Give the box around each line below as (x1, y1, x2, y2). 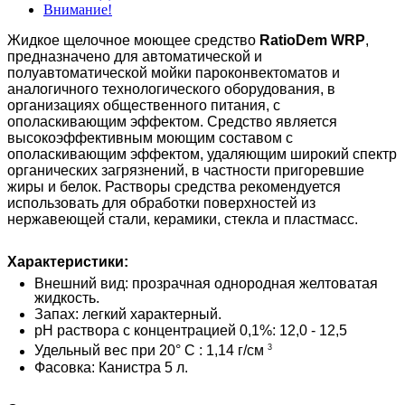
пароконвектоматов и (192, 65, 340, 81)
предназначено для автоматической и (7, 49, 262, 65)
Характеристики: (7, 254, 128, 270)
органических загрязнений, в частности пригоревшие (7, 163, 364, 179)
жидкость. (34, 290, 99, 306)
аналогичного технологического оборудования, (7, 81, 324, 98)
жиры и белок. (7, 179, 105, 195)
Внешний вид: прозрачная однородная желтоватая (34, 276, 378, 292)
